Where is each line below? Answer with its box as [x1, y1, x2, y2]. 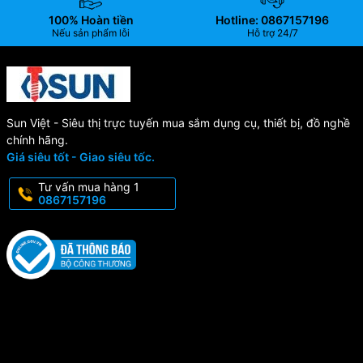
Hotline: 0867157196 [216, 13, 329, 28]
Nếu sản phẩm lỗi [52, 27, 130, 40]
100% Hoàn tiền [48, 13, 134, 28]
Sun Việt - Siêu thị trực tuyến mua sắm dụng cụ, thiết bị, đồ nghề [6, 116, 350, 130]
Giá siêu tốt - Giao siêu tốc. [6, 150, 155, 164]
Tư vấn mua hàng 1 [37, 180, 139, 194]
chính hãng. [6, 133, 68, 147]
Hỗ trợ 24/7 [246, 27, 298, 40]
